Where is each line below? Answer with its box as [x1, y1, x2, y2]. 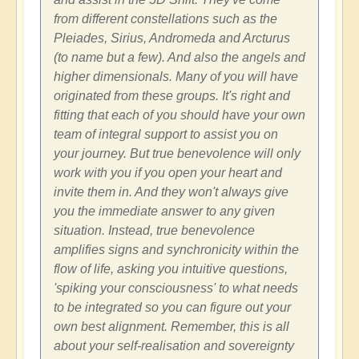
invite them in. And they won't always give [54, 185, 288, 200]
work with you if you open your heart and [54, 166, 282, 180]
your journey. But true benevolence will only [54, 147, 301, 161]
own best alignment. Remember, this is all [54, 320, 289, 334]
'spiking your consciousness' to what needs [54, 281, 298, 296]
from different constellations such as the [54, 12, 277, 26]
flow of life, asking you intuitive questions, [54, 262, 288, 276]
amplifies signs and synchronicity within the [54, 243, 299, 257]
